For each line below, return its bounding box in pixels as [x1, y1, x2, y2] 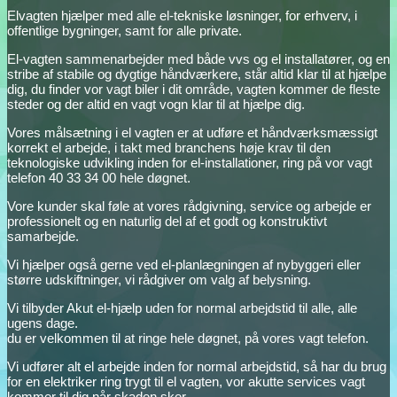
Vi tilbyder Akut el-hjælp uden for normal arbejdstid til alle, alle [7, 300, 357, 315]
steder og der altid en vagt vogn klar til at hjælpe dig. [7, 96, 305, 112]
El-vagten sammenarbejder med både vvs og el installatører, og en [7, 51, 390, 66]
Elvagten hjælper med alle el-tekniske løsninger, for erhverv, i [7, 7, 357, 23]
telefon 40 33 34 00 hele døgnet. [7, 169, 191, 185]
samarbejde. [7, 228, 79, 244]
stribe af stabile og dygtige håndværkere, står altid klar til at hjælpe [7, 66, 386, 82]
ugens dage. [7, 315, 78, 331]
